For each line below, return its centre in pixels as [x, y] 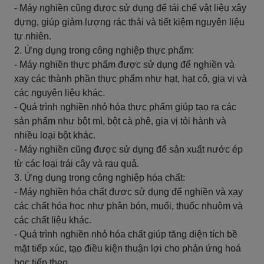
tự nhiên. [33, 36]
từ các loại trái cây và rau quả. [77, 164]
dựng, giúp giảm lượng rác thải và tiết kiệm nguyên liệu [129, 22]
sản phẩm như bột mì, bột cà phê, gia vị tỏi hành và [120, 121]
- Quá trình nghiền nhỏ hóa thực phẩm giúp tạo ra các [125, 107]
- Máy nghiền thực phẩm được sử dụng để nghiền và [124, 65]
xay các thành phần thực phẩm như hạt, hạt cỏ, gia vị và [131, 79]
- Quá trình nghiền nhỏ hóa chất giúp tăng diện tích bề [126, 234]
